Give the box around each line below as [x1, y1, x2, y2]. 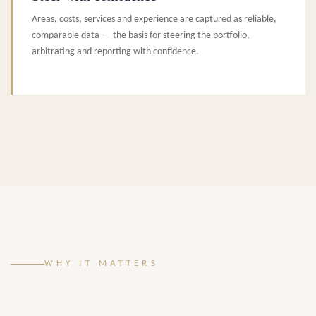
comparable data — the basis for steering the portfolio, [32, 30, 250, 42]
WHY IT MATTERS [44, 259, 159, 269]
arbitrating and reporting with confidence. [32, 47, 199, 58]
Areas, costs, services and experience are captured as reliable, [32, 14, 276, 25]
